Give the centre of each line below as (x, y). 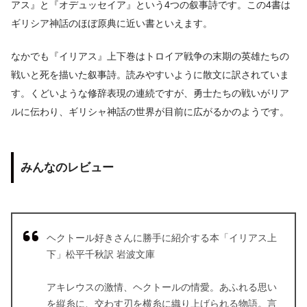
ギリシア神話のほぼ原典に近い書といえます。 (112, 23)
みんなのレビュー (67, 168)
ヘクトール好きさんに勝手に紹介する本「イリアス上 (162, 238)
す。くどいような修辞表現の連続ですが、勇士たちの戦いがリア (150, 94)
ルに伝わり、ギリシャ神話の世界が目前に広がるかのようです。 (150, 112)
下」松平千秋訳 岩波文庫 (101, 255)
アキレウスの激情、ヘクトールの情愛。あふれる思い (162, 287)
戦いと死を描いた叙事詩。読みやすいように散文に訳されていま (150, 75)
